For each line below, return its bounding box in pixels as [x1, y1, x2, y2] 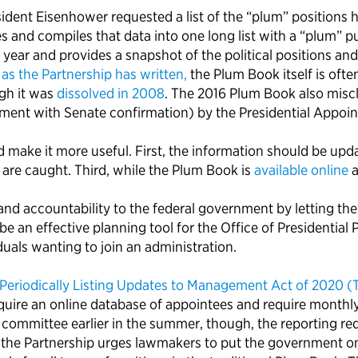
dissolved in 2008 [57, 85, 165, 102]
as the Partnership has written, [2, 66, 190, 83]
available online [254, 161, 348, 179]
